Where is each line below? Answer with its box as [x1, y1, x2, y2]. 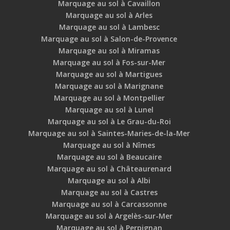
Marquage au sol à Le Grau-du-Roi [47, 117, 171, 127]
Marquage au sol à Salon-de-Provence [41, 34, 178, 44]
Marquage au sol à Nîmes [63, 140, 156, 150]
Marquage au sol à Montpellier [53, 93, 165, 103]
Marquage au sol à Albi [68, 176, 151, 186]
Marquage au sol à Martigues [56, 69, 163, 80]
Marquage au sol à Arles [66, 10, 153, 21]
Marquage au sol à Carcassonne [51, 199, 167, 209]
